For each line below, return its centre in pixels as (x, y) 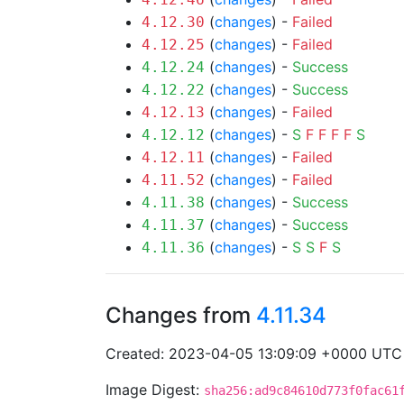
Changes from (181, 315)
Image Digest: (155, 390)
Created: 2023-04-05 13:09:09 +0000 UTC (254, 353)
